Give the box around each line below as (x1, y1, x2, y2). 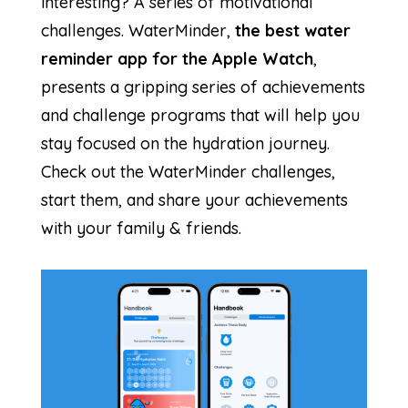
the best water (234, 19, 351, 41)
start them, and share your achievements (40, 189, 348, 210)
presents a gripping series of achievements (40, 76, 365, 97)
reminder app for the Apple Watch (40, 47, 313, 69)
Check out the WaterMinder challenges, (40, 160, 335, 182)
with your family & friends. (40, 217, 241, 239)
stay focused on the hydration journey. (40, 132, 330, 154)
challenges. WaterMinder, (40, 19, 235, 41)
